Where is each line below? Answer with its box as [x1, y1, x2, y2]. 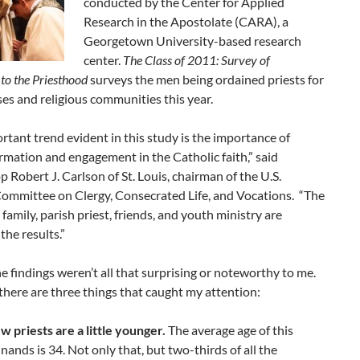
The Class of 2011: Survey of [123, 52, 270, 67]
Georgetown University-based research [84, 33, 301, 48]
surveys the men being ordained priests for [88, 72, 324, 87]
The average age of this [166, 322, 293, 337]
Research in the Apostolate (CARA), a [84, 14, 288, 29]
